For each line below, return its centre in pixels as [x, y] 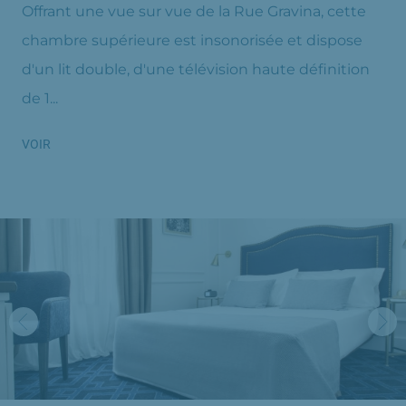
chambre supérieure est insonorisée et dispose [192, 40]
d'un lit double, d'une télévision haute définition [196, 69]
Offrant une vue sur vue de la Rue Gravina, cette [194, 11]
